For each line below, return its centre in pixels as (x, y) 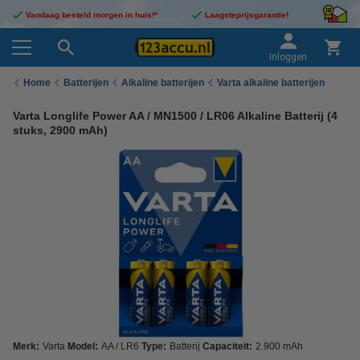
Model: (83, 346)
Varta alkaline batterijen (271, 82)
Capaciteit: (227, 346)
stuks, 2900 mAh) (60, 130)
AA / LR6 (120, 346)
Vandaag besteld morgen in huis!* (92, 15)
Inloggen (288, 57)
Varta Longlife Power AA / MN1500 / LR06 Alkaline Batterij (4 (175, 116)
